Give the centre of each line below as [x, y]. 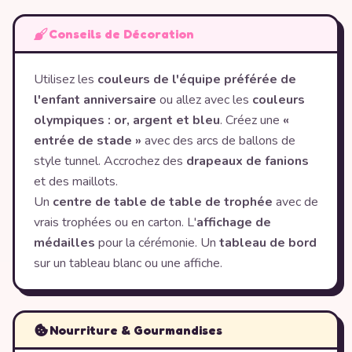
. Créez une [251, 120]
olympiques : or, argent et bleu [127, 120]
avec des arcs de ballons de [218, 141]
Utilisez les [66, 79]
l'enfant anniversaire [95, 100]
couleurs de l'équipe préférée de [197, 79]
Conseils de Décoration [121, 33]
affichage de [234, 222]
